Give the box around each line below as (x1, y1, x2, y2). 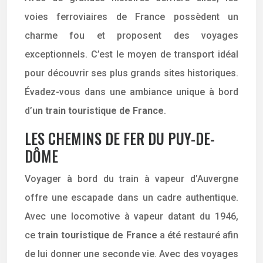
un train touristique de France (32, 105, 164, 116)
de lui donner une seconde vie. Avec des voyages (25, 248, 238, 259)
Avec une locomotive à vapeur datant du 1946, (25, 211, 238, 222)
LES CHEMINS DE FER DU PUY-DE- (25, 127, 215, 149)
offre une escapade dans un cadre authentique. (25, 192, 238, 203)
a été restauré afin (157, 230, 238, 241)
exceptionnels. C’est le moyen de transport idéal (25, 49, 238, 60)
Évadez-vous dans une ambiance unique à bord (25, 86, 238, 97)
